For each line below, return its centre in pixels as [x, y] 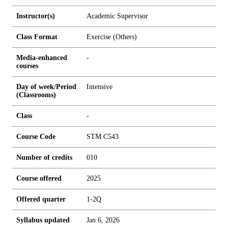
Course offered [39, 178]
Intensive [99, 87]
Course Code [36, 137]
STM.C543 [103, 137]
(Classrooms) [36, 95]
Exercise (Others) [112, 37]
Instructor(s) [36, 16]
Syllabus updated [43, 220]
